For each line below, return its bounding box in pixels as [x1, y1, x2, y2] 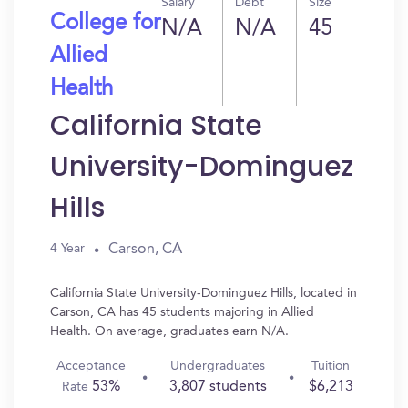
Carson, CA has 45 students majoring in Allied [50, 306, 314, 319]
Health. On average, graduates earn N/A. [50, 325, 289, 338]
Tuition [311, 360, 351, 372]
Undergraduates [170, 360, 266, 372]
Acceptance [56, 360, 127, 372]
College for [50, 13, 160, 35]
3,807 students [168, 380, 267, 394]
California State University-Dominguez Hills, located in [50, 287, 357, 300]
